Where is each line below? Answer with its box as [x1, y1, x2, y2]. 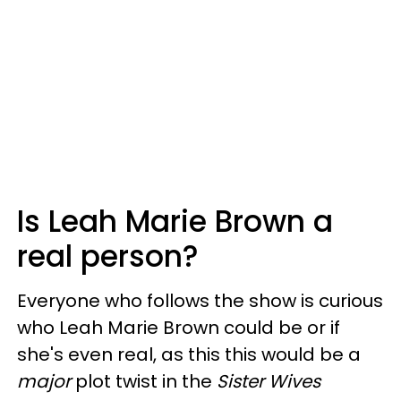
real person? [17, 235, 199, 277]
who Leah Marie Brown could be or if [17, 314, 340, 340]
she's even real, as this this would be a [17, 341, 361, 367]
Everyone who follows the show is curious [17, 287, 383, 313]
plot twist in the [71, 368, 217, 394]
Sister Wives [217, 368, 320, 394]
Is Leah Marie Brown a [17, 200, 333, 243]
